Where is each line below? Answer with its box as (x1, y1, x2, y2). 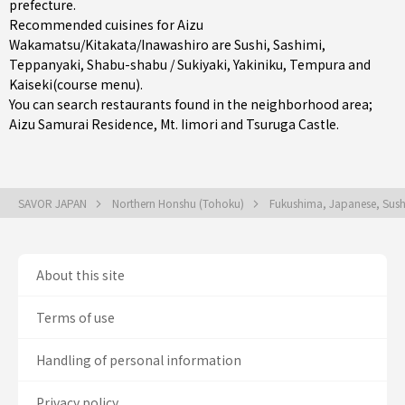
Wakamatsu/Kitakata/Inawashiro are (9, 35, 234, 53)
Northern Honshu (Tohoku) (112, 195, 247, 211)
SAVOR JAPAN (18, 195, 89, 211)
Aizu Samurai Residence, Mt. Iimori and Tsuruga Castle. (9, 115, 339, 133)
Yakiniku (233, 55, 283, 73)
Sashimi (273, 35, 322, 53)
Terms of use (36, 308, 115, 326)
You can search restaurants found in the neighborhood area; (9, 95, 372, 113)
